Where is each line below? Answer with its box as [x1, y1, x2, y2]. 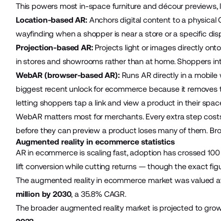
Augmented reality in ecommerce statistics [15, 137, 175, 147]
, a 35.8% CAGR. [71, 189, 126, 199]
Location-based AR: [15, 15, 87, 25]
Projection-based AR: [15, 42, 93, 52]
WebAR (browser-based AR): [15, 70, 120, 80]
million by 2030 [15, 189, 72, 199]
